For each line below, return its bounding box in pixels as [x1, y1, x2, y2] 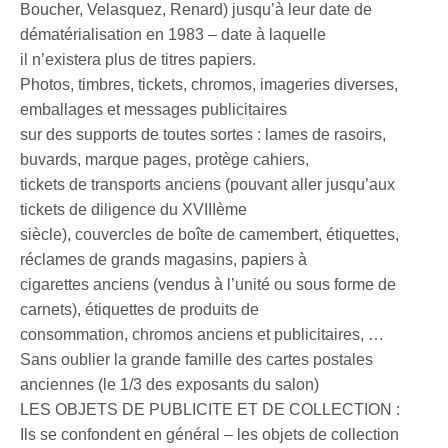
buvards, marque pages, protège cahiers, [20, 151, 310, 169]
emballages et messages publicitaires [20, 101, 288, 119]
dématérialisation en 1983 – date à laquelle [20, 26, 327, 44]
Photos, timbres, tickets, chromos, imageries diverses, [20, 76, 399, 94]
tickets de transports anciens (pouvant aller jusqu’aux [20, 176, 396, 194]
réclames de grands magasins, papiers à [20, 251, 308, 269]
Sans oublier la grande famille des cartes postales [20, 351, 374, 369]
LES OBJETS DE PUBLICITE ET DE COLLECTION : [20, 401, 401, 419]
